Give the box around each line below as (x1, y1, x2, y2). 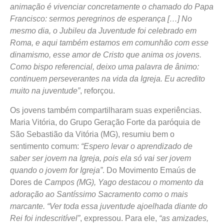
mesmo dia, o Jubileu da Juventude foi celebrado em (10, 26, 196, 35)
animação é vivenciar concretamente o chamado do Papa (10, 2, 213, 11)
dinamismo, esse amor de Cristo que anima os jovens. (10, 50, 201, 59)
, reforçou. (80, 86, 115, 95)
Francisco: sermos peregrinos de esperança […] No (10, 14, 192, 23)
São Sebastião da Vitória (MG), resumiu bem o (10, 129, 174, 138)
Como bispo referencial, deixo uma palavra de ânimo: (10, 62, 199, 71)
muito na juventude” (10, 86, 80, 95)
